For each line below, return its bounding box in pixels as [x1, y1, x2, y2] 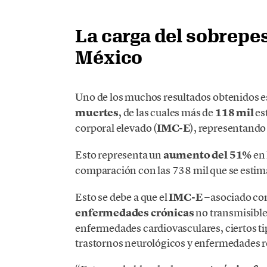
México [75, 46, 143, 68]
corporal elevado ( [75, 120, 157, 135]
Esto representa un [75, 147, 163, 162]
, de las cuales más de [119, 105, 215, 119]
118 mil [215, 105, 256, 120]
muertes [75, 105, 119, 120]
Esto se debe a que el [75, 190, 169, 204]
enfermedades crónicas [75, 205, 194, 220]
